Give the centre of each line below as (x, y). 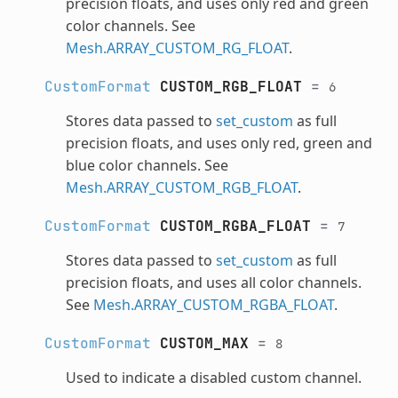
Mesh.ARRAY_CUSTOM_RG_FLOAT (177, 48)
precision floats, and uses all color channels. (213, 282)
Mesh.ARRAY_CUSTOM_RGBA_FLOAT (213, 304)
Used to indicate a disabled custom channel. (213, 377)
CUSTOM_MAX (204, 343)
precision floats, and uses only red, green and (219, 143)
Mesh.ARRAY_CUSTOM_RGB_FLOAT (181, 187)
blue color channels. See (147, 165)
